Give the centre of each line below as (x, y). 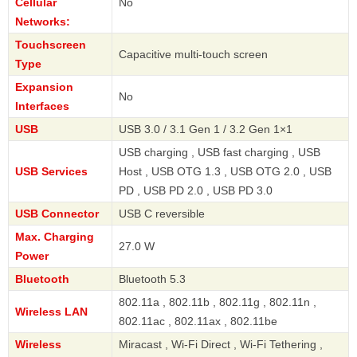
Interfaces (42, 106)
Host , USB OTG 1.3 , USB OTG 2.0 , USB (225, 172)
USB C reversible (162, 214)
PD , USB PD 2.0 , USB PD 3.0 (196, 191)
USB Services (51, 172)
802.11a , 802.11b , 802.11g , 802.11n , (218, 302)
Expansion (44, 87)
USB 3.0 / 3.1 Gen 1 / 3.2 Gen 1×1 (206, 129)
